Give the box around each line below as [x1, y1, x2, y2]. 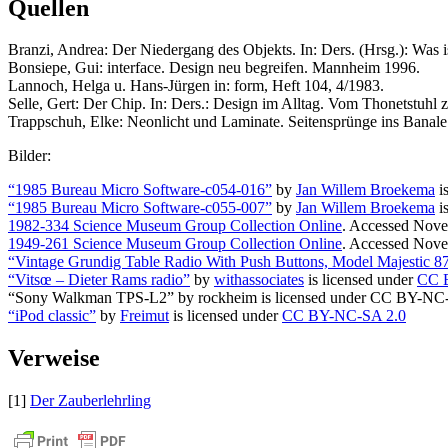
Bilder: [8, 147, 51, 165]
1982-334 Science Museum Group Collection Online [8, 217, 342, 235]
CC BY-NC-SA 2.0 [282, 307, 406, 325]
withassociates [214, 271, 304, 289]
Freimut [120, 307, 169, 325]
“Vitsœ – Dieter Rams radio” [8, 271, 190, 289]
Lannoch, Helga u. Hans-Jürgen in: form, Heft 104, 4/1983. [8, 77, 384, 95]
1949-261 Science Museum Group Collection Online [8, 235, 342, 253]
